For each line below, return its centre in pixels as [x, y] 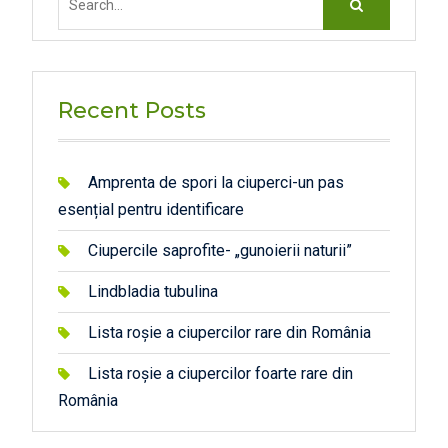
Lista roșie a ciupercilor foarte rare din [220, 373]
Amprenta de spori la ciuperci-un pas [215, 182]
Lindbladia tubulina [152, 291]
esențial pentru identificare [150, 209]
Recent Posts [131, 110]
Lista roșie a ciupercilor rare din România [229, 332]
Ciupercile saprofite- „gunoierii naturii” [219, 250]
